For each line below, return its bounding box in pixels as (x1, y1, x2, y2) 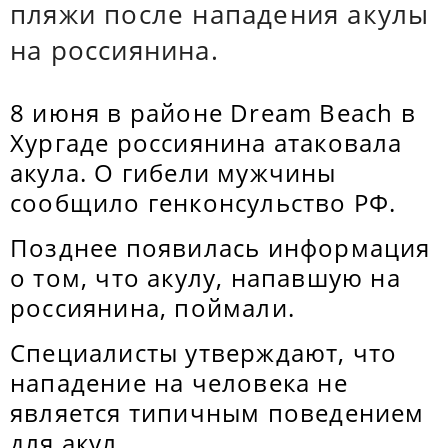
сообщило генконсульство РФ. (10, 186, 404, 219)
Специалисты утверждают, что (10, 336, 398, 369)
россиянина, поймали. (10, 291, 295, 324)
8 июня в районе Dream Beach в (10, 96, 416, 129)
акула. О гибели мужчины (10, 156, 337, 189)
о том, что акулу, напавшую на (10, 261, 401, 294)
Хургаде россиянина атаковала (10, 126, 403, 159)
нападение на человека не (10, 366, 348, 399)
